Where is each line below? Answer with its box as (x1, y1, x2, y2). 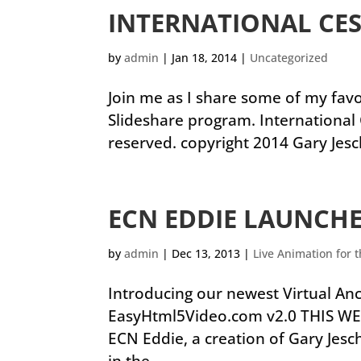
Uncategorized (250, 50, 329, 65)
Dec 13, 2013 (172, 246, 241, 261)
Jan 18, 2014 (172, 50, 238, 65)
